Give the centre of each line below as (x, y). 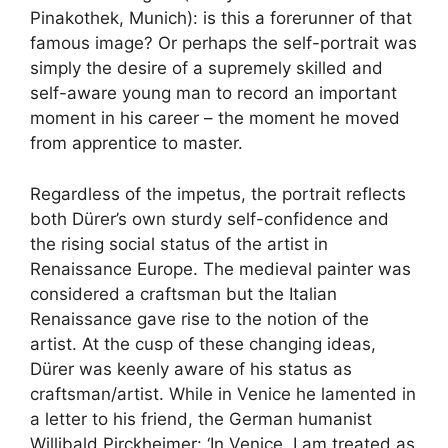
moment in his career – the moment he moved (215, 118)
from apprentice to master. (136, 143)
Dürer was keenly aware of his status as (191, 368)
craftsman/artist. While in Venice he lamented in (223, 393)
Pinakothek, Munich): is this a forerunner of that (221, 18)
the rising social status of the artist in (179, 243)
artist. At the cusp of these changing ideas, (203, 343)
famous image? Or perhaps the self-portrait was (223, 43)
